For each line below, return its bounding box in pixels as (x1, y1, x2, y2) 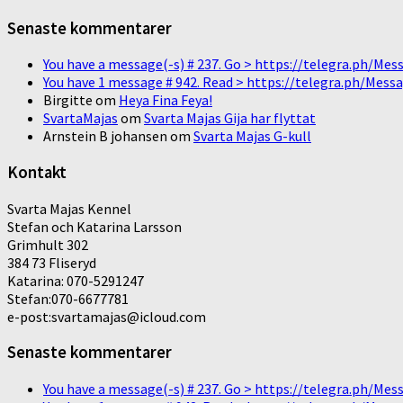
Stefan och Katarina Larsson (7, 217, 182, 236)
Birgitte (43, 91, 93, 110)
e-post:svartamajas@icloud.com (7, 307, 206, 326)
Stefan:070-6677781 (7, 289, 129, 308)
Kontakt (7, 162, 67, 184)
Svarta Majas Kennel (7, 199, 131, 218)
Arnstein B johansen (43, 127, 167, 146)
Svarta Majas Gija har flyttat (144, 109, 316, 128)
